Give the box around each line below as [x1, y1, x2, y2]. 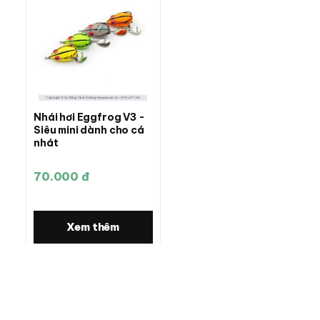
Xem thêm [66, 220, 120, 234]
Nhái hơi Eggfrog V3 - [34, 110, 145, 124]
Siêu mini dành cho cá [34, 123, 144, 136]
